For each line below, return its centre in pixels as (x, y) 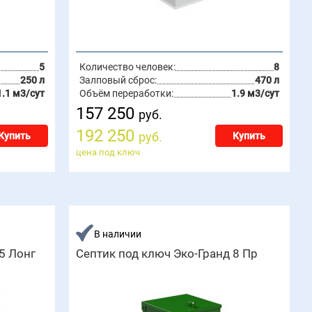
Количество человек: (128, 67)
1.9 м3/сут (255, 93)
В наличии (118, 234)
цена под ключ (108, 152)
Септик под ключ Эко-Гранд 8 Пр (167, 253)
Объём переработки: (127, 93)
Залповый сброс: (118, 80)
